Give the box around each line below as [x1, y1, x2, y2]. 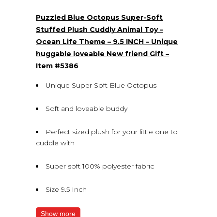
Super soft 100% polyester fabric [46, 161, 154, 170]
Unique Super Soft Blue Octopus [46, 80, 156, 90]
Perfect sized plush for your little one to [46, 127, 178, 136]
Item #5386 [36, 61, 78, 70]
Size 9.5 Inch [46, 185, 87, 194]
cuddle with [36, 138, 75, 147]
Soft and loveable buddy [46, 104, 127, 113]
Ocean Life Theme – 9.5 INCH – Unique [36, 37, 178, 46]
